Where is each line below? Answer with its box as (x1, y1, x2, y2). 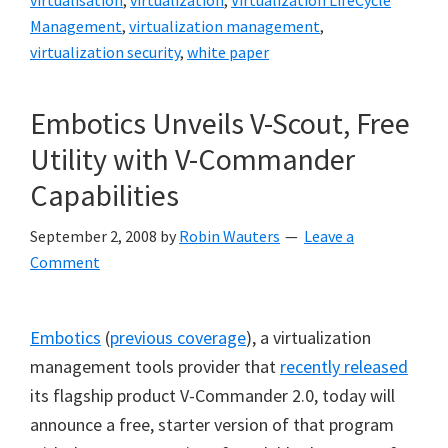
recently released (280, 355, 408, 378)
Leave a (304, 226, 354, 246)
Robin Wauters (179, 226, 280, 246)
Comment (30, 252, 100, 272)
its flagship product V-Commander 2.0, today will (30, 384, 395, 407)
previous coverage (110, 326, 246, 349)
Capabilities (30, 176, 179, 214)
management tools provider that (30, 355, 280, 378)
